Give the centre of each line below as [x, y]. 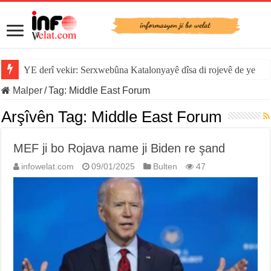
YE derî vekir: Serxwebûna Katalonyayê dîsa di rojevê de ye [140, 70]
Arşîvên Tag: [47, 117]
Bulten [165, 167]
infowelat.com [48, 167]
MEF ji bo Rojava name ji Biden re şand [119, 149]
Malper [27, 91]
